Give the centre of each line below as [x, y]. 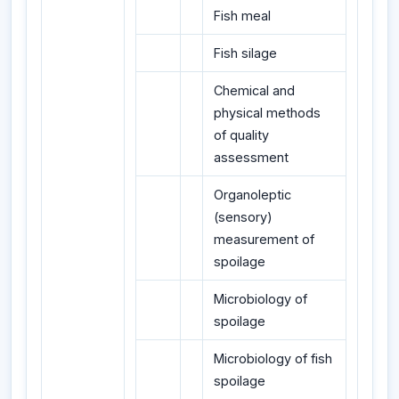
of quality [241, 134]
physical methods [267, 112]
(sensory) [243, 216]
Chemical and [254, 90]
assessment [251, 157]
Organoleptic [252, 194]
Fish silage [245, 53]
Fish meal [242, 15]
